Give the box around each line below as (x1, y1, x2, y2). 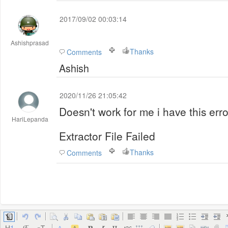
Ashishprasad (11, 38, 49, 47)
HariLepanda (12, 115, 48, 123)
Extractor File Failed (59, 128, 155, 144)
